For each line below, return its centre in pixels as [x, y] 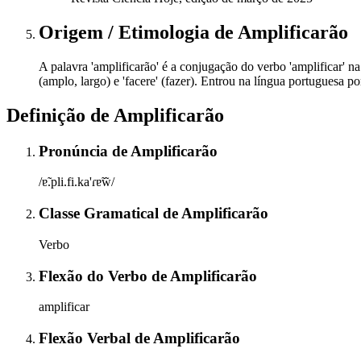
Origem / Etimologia [127, 32]
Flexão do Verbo [95, 276]
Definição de [60, 115]
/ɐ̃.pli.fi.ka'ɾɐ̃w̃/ [77, 182]
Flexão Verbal [87, 338]
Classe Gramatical [101, 214]
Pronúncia [75, 151]
